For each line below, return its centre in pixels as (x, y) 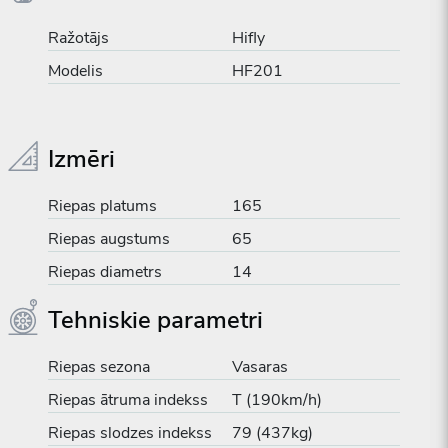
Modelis (75, 71)
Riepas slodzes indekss (130, 433)
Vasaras (260, 367)
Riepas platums (102, 206)
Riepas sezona (99, 367)
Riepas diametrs (105, 272)
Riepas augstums (109, 239)
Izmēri (81, 159)
